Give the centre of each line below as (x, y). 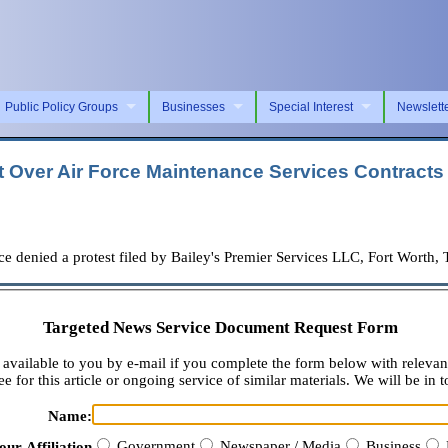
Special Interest (311, 106)
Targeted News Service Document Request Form (220, 328)
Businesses (193, 106)
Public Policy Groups (61, 106)
